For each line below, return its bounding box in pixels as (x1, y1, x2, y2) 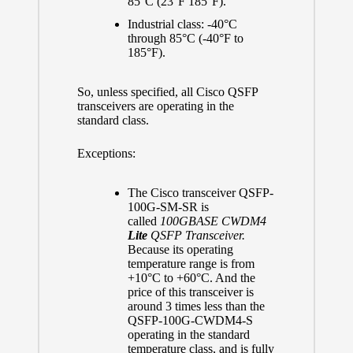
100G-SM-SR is (127, 199, 209, 214)
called (127, 214, 160, 228)
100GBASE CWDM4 (159, 214, 266, 228)
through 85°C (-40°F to (127, 31, 243, 45)
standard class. (76, 113, 149, 127)
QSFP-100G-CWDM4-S (127, 313, 253, 327)
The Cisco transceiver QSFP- (127, 185, 273, 199)
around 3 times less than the (127, 299, 265, 313)
